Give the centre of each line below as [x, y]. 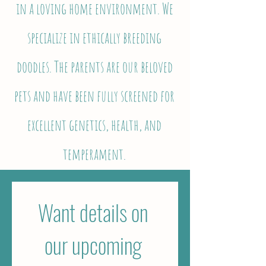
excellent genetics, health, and [94, 125]
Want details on [93, 212]
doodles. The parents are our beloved [94, 66]
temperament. [94, 154]
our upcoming [93, 245]
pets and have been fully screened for [94, 96]
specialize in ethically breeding [94, 37]
